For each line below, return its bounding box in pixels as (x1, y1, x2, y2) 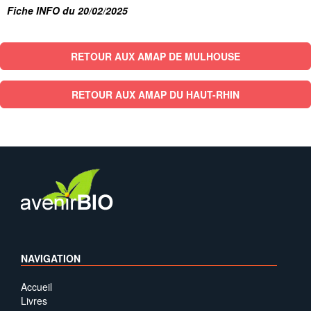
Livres (21, 294, 47, 308)
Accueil (21, 280, 52, 294)
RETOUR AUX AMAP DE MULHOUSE (71, 49, 240, 63)
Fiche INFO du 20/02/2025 (7, 3, 128, 17)
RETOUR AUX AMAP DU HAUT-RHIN (72, 87, 239, 101)
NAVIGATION (21, 251, 81, 265)
